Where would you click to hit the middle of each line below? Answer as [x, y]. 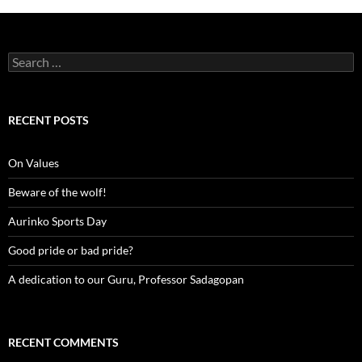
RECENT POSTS [48, 120]
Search [24, 59]
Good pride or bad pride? [71, 250]
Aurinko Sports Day [57, 221]
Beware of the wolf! [57, 192]
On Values [34, 163]
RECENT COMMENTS [63, 342]
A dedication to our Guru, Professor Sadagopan [126, 279]
